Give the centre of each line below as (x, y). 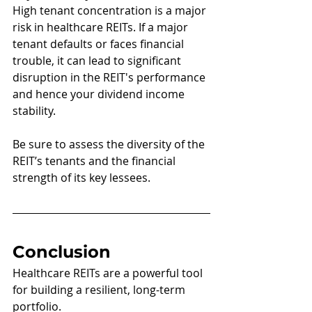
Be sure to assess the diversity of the (110, 145)
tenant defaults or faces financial (100, 44)
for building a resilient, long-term (100, 290)
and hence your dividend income (100, 94)
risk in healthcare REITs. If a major (102, 28)
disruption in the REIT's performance (110, 78)
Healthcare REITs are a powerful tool (109, 273)
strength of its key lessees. (81, 178)
